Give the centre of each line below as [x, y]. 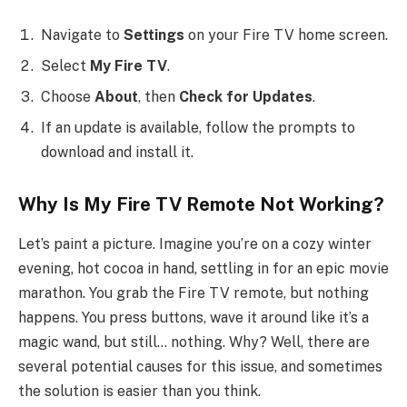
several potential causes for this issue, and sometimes [200, 367]
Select [65, 66]
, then [159, 97]
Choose [68, 97]
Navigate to [82, 35]
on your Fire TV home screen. [286, 35]
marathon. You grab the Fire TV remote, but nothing [194, 293]
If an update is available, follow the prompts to [198, 128]
